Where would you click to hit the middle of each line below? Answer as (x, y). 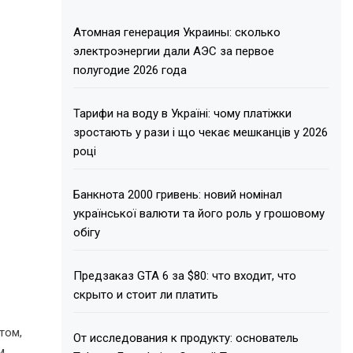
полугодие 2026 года (130, 70)
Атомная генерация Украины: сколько (177, 32)
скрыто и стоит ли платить (146, 294)
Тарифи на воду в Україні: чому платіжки (183, 113)
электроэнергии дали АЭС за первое (174, 51)
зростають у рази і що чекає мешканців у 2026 (201, 132)
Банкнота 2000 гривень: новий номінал (178, 194)
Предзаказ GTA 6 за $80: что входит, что (185, 275)
